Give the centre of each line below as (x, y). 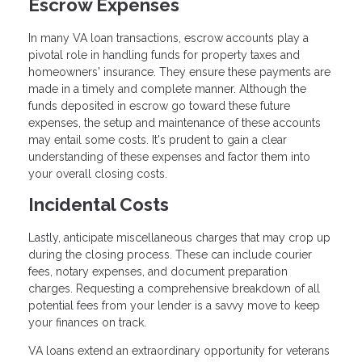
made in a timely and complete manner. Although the (167, 89)
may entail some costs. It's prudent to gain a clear (158, 140)
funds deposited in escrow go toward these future (159, 106)
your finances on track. (87, 323)
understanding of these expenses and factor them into (169, 157)
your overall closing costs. (98, 174)
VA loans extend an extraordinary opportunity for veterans (179, 351)
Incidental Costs (99, 205)
